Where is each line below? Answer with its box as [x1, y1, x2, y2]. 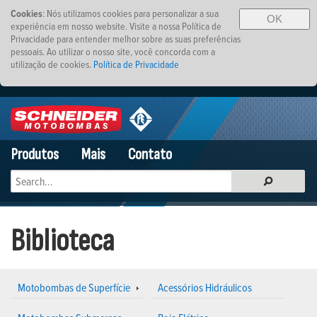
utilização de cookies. [11, 57, 93, 71]
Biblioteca [11, 222, 114, 260]
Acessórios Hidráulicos [158, 279, 253, 295]
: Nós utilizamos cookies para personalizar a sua [42, 6, 219, 20]
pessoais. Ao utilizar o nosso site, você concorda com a [11, 45, 215, 58]
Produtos [11, 144, 59, 164]
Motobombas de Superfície [18, 279, 130, 295]
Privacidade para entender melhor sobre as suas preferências [11, 32, 241, 45]
